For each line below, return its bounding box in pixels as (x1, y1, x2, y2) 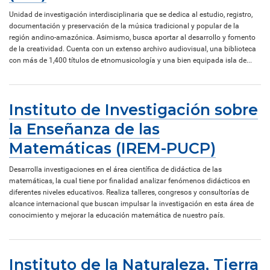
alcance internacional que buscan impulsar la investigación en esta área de (9, 199, 254, 208)
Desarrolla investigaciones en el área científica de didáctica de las (9, 165, 222, 174)
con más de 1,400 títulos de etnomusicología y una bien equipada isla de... (9, 55, 252, 64)
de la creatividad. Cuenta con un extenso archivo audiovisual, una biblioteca (9, 44, 256, 53)
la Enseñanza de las (9, 119, 160, 138)
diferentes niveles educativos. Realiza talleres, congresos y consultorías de (9, 187, 249, 196)
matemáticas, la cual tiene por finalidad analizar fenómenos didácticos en (9, 176, 250, 185)
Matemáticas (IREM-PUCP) (9, 139, 216, 157)
